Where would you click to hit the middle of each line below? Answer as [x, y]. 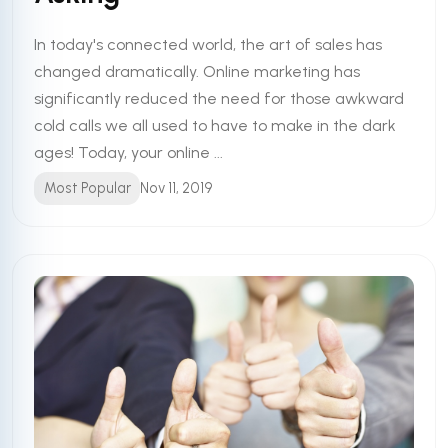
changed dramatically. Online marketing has [197, 72]
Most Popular [87, 188]
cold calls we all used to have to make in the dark [215, 126]
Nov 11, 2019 [177, 188]
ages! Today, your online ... [129, 153]
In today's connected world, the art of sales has [208, 45]
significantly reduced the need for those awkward [219, 99]
